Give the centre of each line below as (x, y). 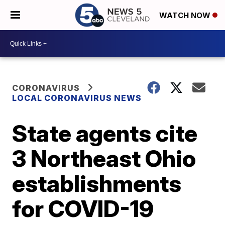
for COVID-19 (83, 208)
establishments (97, 183)
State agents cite (105, 133)
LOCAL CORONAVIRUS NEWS (77, 98)
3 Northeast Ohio (104, 158)
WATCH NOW (186, 16)
